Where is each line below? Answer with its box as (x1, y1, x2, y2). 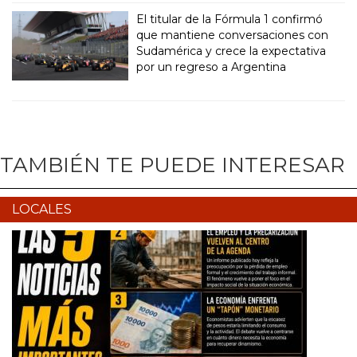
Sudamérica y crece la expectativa (136, 44, 327, 59)
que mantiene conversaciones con (136, 28, 329, 43)
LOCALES (12, 202, 72, 218)
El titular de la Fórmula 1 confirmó (136, 12, 324, 27)
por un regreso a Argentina (136, 60, 287, 75)
